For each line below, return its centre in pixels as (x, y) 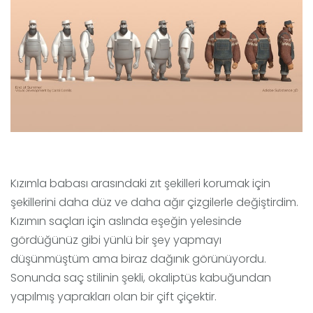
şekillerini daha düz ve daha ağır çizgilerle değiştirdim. (154, 203)
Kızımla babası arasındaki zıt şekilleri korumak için (140, 184)
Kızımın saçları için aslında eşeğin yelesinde (126, 221)
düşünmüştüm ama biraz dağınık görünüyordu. (138, 259)
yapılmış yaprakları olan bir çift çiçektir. (114, 297)
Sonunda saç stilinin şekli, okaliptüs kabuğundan (141, 278)
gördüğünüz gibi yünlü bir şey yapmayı (116, 240)
